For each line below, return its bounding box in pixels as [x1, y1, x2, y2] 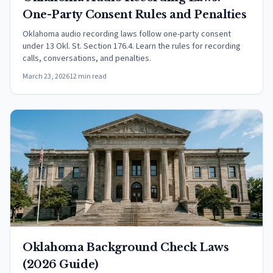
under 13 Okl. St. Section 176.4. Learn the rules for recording [23, 40, 241, 52]
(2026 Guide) [23, 258, 98, 271]
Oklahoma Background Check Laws [23, 241, 229, 254]
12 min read [69, 71, 107, 82]
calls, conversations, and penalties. [23, 52, 151, 65]
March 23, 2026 [23, 71, 69, 82]
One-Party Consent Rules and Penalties [23, 8, 247, 21]
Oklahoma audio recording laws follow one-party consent [23, 28, 231, 40]
